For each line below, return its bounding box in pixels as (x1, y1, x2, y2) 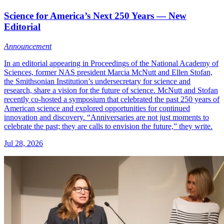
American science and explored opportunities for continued (4, 103, 190, 112)
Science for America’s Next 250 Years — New (4, 10, 186, 21)
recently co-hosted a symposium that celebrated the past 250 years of (4, 94, 219, 103)
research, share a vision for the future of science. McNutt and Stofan (4, 85, 218, 94)
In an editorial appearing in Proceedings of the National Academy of (4, 58, 218, 67)
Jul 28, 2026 (4, 138, 43, 147)
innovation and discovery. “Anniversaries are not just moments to (4, 112, 209, 121)
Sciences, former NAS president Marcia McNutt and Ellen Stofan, (4, 67, 212, 76)
